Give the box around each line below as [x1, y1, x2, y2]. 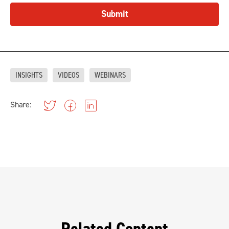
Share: [10, 100, 31, 110]
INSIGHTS [15, 70, 42, 81]
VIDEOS [58, 70, 79, 81]
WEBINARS [95, 70, 126, 81]
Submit [101, 8, 128, 20]
